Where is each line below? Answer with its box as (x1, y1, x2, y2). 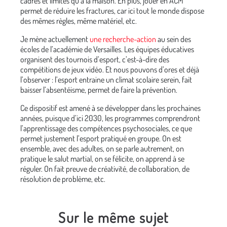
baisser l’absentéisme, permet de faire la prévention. (20, 84, 179, 95)
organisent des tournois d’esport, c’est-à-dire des (20, 54, 169, 64)
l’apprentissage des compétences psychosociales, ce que (20, 123, 192, 133)
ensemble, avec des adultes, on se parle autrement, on (20, 143, 184, 154)
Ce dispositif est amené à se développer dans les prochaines (20, 102, 201, 113)
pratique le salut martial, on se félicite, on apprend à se (20, 153, 184, 164)
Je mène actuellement (20, 33, 90, 44)
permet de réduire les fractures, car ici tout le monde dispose (20, 5, 204, 16)
